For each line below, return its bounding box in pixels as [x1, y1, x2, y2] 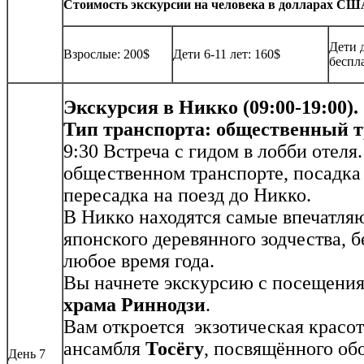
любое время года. [63, 250, 214, 272]
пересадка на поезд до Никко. [63, 184, 311, 206]
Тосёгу [145, 338, 204, 360]
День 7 [8, 347, 45, 362]
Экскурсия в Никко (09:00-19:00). [63, 97, 358, 119]
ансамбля [63, 338, 145, 360]
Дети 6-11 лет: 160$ [173, 47, 280, 62]
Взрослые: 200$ [63, 47, 149, 62]
